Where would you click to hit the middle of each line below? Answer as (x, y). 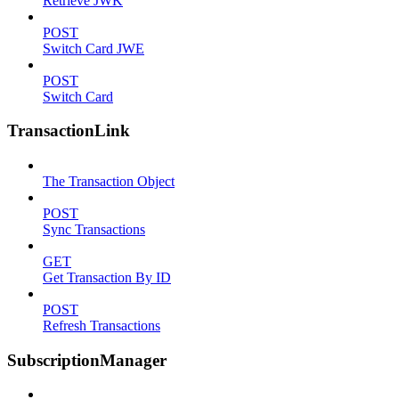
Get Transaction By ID (107, 277)
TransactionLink (69, 131)
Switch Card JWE (94, 48)
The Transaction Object (109, 181)
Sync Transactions (94, 229)
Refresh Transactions (102, 326)
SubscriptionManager (87, 360)
